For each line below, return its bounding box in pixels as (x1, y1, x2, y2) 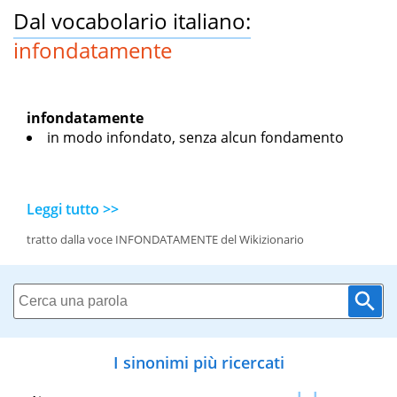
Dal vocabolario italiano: (13, 6, 251, 36)
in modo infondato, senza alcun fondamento (47, 128, 344, 148)
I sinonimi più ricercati (113, 352, 284, 374)
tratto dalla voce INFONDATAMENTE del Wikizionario (27, 231, 304, 248)
